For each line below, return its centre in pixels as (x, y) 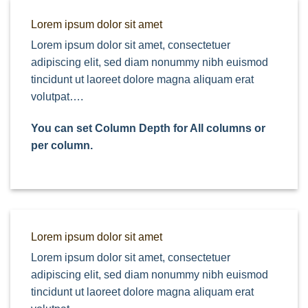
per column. (62, 146)
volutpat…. (57, 97)
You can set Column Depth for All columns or (148, 129)
